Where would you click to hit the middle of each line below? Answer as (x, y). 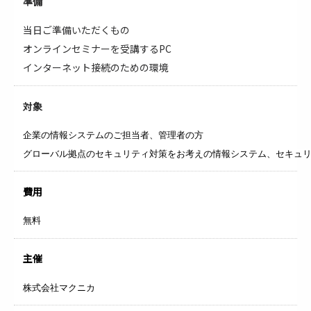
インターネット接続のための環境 (96, 67)
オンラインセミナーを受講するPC (98, 48)
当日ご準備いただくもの (77, 30)
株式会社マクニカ (59, 287)
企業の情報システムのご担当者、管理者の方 (114, 135)
